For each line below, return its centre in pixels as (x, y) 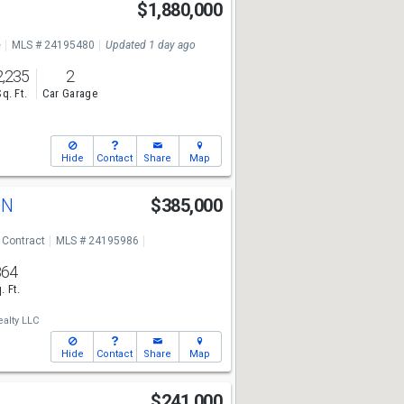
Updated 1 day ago (150, 45)
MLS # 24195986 (97, 241)
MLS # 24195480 (53, 45)
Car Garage (69, 94)
